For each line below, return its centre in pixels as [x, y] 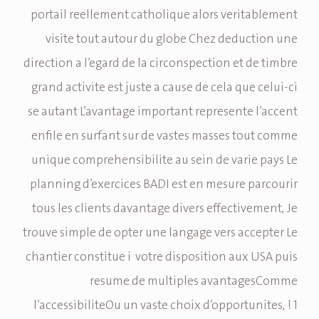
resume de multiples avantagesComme [194, 282]
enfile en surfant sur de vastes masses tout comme [164, 136]
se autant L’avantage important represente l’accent [163, 112]
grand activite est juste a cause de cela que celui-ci [164, 88]
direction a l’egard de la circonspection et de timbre [161, 64]
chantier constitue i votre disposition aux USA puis [162, 257]
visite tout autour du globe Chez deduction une [172, 40]
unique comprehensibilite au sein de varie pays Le [164, 161]
